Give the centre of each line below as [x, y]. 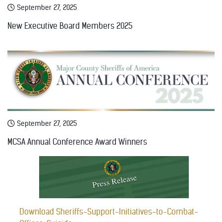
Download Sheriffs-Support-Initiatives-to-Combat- [109, 212]
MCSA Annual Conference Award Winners [77, 142]
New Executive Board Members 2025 [70, 26]
